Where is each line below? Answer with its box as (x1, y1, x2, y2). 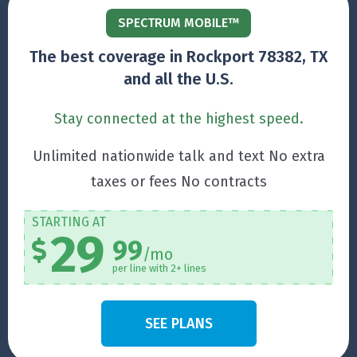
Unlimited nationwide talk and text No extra (32, 147, 325, 166)
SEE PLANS (144, 315, 213, 333)
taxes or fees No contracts (90, 173, 267, 191)
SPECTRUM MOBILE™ (118, 15, 239, 31)
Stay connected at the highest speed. (53, 110, 304, 128)
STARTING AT (32, 214, 106, 230)
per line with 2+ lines (112, 262, 206, 275)
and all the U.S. (124, 69, 233, 89)
